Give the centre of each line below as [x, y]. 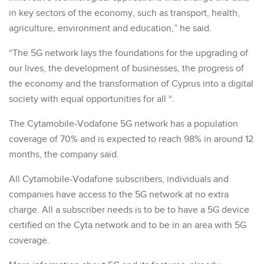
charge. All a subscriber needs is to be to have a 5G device [129, 210]
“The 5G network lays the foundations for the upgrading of [128, 53]
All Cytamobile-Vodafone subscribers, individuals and [119, 179]
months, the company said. [64, 154]
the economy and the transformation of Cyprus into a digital [131, 84]
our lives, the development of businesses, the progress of [126, 68]
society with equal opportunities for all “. [92, 99]
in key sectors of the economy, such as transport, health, [124, 13]
